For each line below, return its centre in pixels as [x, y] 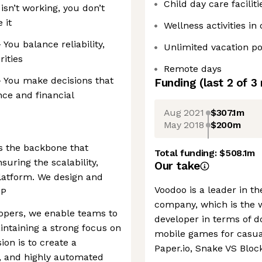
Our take [177, 166]
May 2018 [184, 125]
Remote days [193, 69]
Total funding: [187, 153]
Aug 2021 [184, 112]
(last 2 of [225, 83]
